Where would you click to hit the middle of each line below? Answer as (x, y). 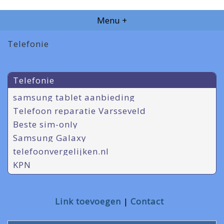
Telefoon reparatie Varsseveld (79, 111)
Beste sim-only (45, 124)
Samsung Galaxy (50, 138)
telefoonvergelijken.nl (61, 151)
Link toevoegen (88, 201)
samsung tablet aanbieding (74, 97)
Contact (147, 201)
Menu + (112, 20)
